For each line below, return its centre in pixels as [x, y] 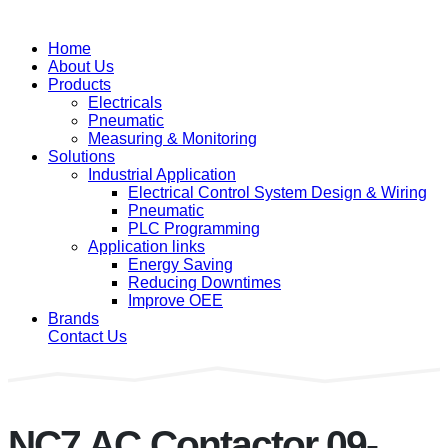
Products [79, 84]
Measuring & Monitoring [172, 138]
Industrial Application [162, 174]
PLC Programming [194, 228]
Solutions [81, 156]
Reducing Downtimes [204, 282]
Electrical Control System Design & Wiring [277, 192]
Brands [73, 318]
